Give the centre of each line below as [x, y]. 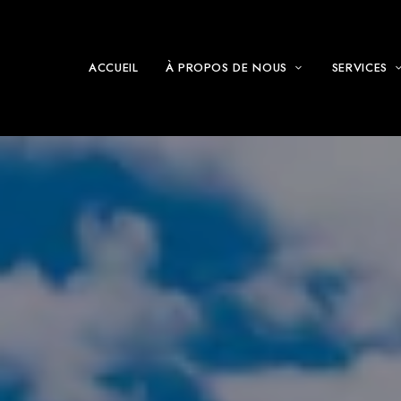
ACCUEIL [114, 68]
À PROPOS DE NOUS [226, 68]
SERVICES [359, 68]
